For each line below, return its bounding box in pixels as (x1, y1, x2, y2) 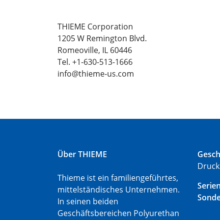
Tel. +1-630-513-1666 (57, 56, 133, 67)
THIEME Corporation (57, 21, 133, 32)
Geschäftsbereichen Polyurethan (57, 208, 179, 219)
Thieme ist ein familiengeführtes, (57, 172, 178, 183)
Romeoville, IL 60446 (57, 45, 132, 55)
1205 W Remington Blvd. (57, 33, 147, 44)
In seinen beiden (57, 196, 118, 207)
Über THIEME (57, 149, 107, 160)
